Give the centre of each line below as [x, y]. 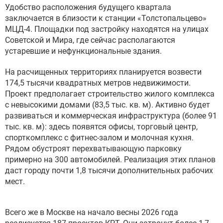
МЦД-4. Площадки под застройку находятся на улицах [107, 29]
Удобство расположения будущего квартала [88, 7]
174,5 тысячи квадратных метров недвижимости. [98, 83]
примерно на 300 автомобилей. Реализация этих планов [110, 160]
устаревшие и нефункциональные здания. [83, 51]
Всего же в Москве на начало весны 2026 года [92, 212]
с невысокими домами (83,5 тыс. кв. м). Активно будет [108, 105]
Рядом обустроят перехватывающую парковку [93, 149]
